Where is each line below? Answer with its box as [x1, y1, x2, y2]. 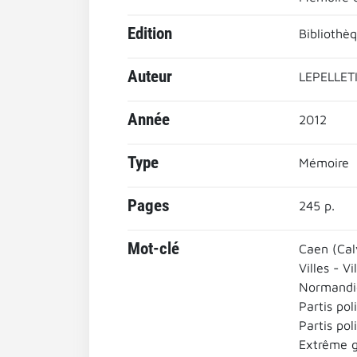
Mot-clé [127, 239, 179, 258]
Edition [127, 24, 172, 43]
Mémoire [298, 155, 349, 170]
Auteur [127, 67, 172, 86]
